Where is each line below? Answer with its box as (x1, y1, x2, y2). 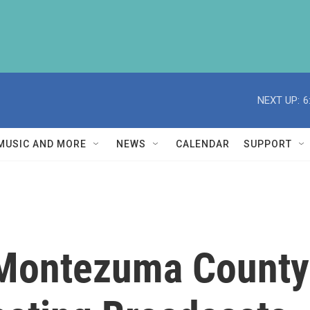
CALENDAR (176, 138, 230, 149)
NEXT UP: (257, 93, 300, 107)
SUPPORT (244, 138, 292, 149)
